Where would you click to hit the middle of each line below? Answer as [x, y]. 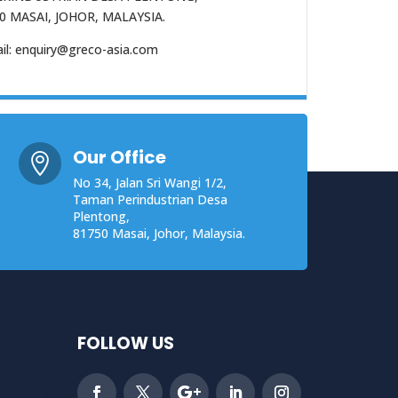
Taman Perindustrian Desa [151, 200]
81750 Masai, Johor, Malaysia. [159, 234]
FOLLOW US [125, 344]
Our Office [120, 158]
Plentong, [102, 217]
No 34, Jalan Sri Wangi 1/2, [150, 183]
